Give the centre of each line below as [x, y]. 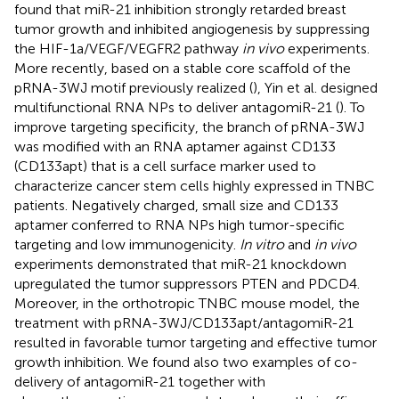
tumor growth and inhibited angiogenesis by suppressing [192, 28]
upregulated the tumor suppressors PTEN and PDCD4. [187, 283]
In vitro [262, 244]
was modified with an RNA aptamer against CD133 [175, 146]
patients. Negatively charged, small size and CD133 [176, 205]
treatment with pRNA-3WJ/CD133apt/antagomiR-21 [184, 322]
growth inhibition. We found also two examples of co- [186, 362]
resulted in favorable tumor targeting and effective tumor [195, 342]
